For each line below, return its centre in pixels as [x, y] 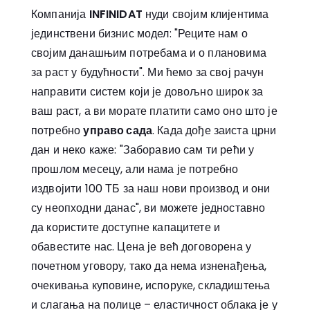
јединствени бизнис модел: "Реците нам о [139, 33]
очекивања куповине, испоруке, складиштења [151, 285]
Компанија [60, 14]
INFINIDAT [116, 14]
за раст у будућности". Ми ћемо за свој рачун [148, 72]
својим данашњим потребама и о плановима [149, 53]
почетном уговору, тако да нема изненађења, [149, 266]
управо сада [118, 130]
